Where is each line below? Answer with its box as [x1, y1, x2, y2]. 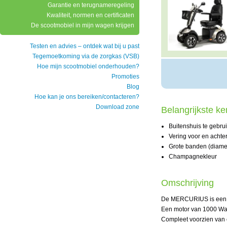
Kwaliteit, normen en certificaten [47, 12, 134, 19]
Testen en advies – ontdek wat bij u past [30, 43, 139, 50]
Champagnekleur [169, 153, 217, 161]
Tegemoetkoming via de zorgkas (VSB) [32, 53, 139, 60]
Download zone [96, 103, 139, 110]
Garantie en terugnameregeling [48, 2, 134, 9]
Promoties [111, 73, 139, 80]
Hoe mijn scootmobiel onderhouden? [37, 63, 139, 70]
